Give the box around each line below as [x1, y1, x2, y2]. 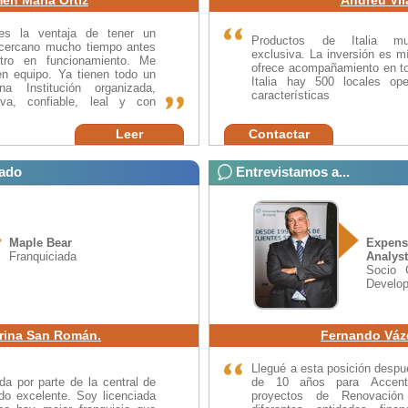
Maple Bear [8, 235, 72, 250]
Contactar [248, 126, 310, 141]
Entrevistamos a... [236, 163, 350, 179]
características [251, 87, 331, 102]
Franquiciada [8, 249, 76, 263]
